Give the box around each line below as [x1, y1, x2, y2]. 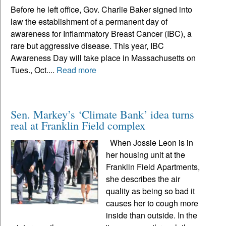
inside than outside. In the [106, 209, 198, 221]
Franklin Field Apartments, [106, 161, 200, 173]
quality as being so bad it [106, 185, 195, 197]
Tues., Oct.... [11, 64, 56, 76]
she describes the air [106, 173, 181, 185]
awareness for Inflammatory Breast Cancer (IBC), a [11, 28, 192, 40]
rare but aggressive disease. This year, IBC [11, 40, 164, 52]
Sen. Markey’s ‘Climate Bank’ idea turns [11, 106, 194, 122]
